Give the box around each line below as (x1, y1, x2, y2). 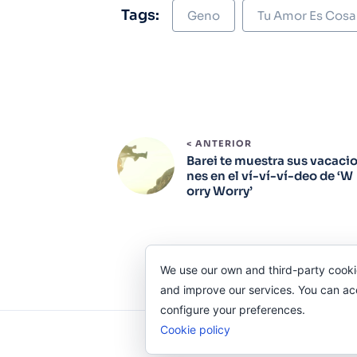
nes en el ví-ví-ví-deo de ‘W (186, 167, 353, 183)
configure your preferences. (160, 303, 305, 316)
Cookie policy (160, 323, 230, 336)
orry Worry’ (186, 182, 253, 198)
